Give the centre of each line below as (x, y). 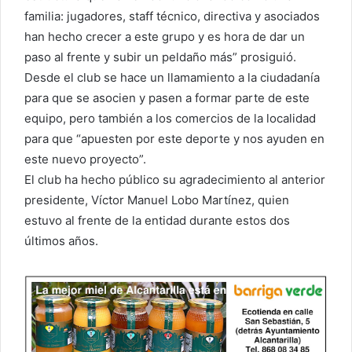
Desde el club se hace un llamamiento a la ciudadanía (172, 77)
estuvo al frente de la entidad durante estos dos (157, 220)
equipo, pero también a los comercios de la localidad (170, 118)
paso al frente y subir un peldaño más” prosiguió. (160, 57)
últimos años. (61, 240)
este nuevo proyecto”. (85, 159)
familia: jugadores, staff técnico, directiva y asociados (172, 16)
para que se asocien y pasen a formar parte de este (167, 97)
